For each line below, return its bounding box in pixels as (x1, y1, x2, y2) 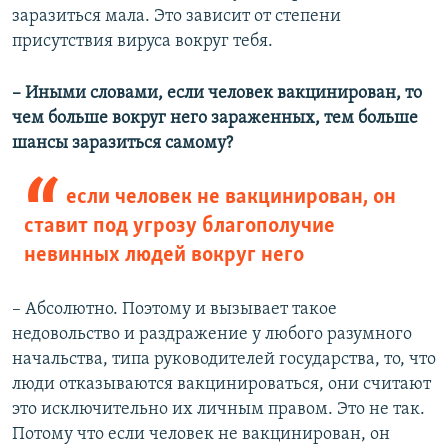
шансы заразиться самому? (12, 133, 233, 153)
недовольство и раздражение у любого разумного (12, 324, 412, 344)
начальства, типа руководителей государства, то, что (12, 349, 436, 369)
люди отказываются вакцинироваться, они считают (12, 374, 431, 394)
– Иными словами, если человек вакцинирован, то (12, 83, 422, 103)
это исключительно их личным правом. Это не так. (12, 399, 425, 419)
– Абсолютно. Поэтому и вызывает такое (12, 299, 337, 319)
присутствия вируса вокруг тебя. (12, 31, 273, 51)
